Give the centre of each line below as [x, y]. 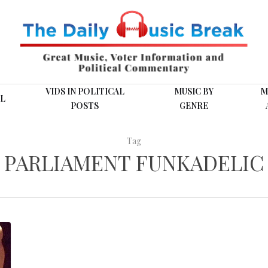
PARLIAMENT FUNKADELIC [134, 162]
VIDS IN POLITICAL [85, 91]
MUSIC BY [194, 91]
